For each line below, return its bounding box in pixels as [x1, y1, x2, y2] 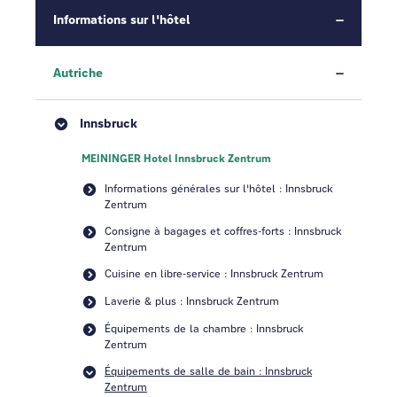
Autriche [53, 65, 103, 81]
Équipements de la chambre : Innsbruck [105, 322, 303, 335]
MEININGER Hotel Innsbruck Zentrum [82, 152, 271, 166]
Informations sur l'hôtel [53, 12, 191, 27]
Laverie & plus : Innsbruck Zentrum [105, 294, 279, 307]
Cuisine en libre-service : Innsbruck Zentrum [105, 267, 323, 280]
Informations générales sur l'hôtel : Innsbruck [105, 182, 332, 195]
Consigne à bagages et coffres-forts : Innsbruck [105, 224, 341, 237]
